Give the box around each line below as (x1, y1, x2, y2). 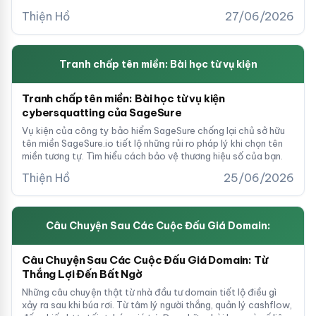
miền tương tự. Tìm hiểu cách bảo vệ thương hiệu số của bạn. (22, 150, 283, 162)
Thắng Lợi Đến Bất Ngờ (22, 267, 142, 281)
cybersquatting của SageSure (22, 106, 182, 119)
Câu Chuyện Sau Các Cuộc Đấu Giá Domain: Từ (22, 253, 268, 267)
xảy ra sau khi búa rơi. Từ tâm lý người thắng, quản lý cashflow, (22, 299, 292, 310)
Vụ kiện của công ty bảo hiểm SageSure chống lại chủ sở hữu (22, 125, 285, 136)
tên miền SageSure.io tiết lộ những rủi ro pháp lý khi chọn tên (22, 138, 283, 149)
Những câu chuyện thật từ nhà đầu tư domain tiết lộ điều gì (22, 286, 276, 298)
